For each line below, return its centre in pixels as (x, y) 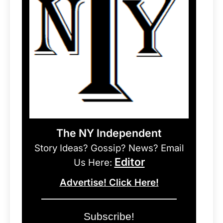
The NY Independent (109, 133)
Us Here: (93, 163)
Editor (129, 162)
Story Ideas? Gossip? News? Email (109, 148)
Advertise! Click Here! (109, 183)
